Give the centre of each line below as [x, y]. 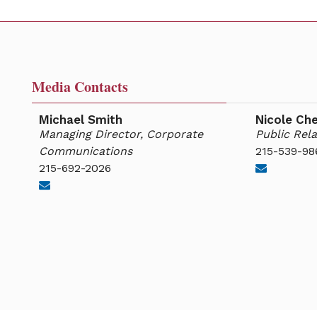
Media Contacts [80, 87]
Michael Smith [81, 120]
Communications [86, 151]
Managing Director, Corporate [121, 134]
